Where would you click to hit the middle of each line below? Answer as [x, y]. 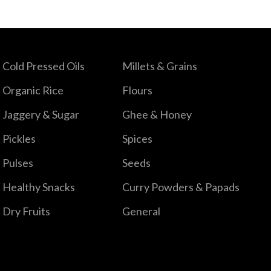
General [141, 211]
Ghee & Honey [157, 114]
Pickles [19, 138]
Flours [137, 90]
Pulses [18, 162]
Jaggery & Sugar [41, 114]
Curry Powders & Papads [181, 187]
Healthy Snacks [38, 187]
